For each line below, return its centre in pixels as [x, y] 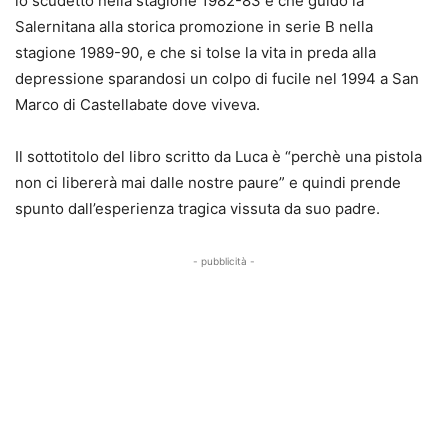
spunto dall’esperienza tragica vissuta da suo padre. [197, 209]
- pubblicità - [224, 261]
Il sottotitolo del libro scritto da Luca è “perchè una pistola [218, 157]
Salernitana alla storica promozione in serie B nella [194, 27]
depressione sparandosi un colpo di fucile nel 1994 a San [217, 79]
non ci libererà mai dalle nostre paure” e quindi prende [208, 183]
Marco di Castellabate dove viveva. [137, 105]
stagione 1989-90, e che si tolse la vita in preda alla [195, 53]
